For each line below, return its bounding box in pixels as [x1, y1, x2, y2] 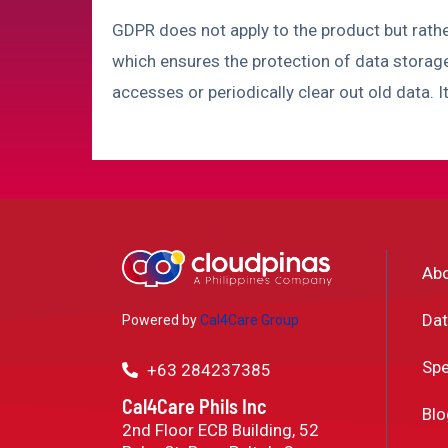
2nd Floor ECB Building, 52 [122, 419, 319, 440]
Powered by [122, 312, 197, 329]
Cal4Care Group [197, 312, 299, 329]
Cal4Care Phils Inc [122, 393, 267, 418]
